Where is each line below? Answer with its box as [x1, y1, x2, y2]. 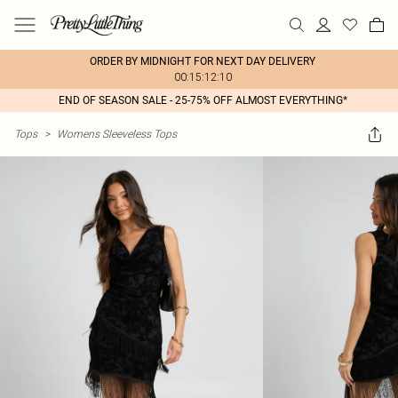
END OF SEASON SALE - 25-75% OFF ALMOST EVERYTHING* [58, 94, 347, 107]
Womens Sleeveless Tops [57, 127, 177, 140]
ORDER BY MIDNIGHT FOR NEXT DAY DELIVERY [90, 55, 315, 68]
